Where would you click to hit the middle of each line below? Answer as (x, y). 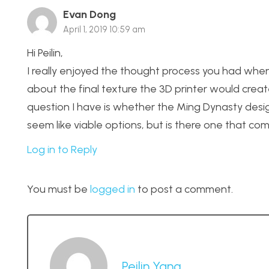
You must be (59, 189)
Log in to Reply (62, 149)
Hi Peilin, (45, 53)
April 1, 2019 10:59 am (104, 30)
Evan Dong (89, 15)
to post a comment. (184, 189)
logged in (113, 189)
